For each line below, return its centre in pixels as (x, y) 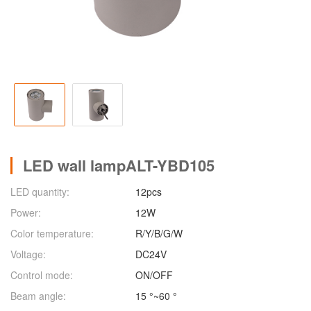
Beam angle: (38, 296)
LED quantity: (40, 192)
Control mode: (42, 275)
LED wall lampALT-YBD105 (119, 166)
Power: (26, 213)
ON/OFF (154, 275)
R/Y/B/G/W (159, 234)
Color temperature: (52, 234)
